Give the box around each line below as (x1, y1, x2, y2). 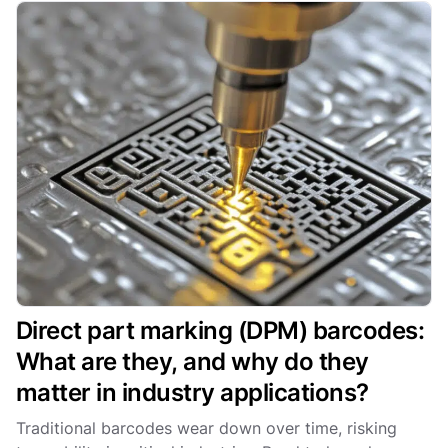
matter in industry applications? (16, 377, 375, 407)
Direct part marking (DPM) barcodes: (16, 315, 425, 345)
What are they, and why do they (16, 346, 369, 376)
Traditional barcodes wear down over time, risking (16, 417, 397, 438)
